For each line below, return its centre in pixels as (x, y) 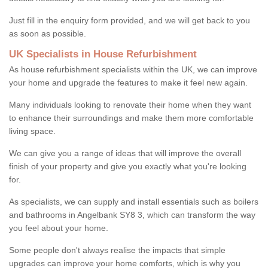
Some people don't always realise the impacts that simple (117, 250)
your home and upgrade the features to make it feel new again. (128, 82)
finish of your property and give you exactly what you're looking (128, 166)
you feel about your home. (59, 228)
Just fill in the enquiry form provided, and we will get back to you (130, 20)
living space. (32, 131)
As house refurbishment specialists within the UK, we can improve (133, 69)
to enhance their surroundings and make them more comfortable (131, 118)
